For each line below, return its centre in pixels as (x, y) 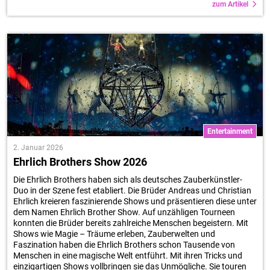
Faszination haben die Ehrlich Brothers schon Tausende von (124, 245)
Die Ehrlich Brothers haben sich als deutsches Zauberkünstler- (128, 180)
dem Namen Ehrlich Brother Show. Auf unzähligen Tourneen (124, 212)
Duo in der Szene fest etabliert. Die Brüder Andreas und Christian (132, 190)
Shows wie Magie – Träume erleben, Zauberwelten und (114, 234)
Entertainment (230, 131)
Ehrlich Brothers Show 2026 (80, 162)
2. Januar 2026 (38, 148)
